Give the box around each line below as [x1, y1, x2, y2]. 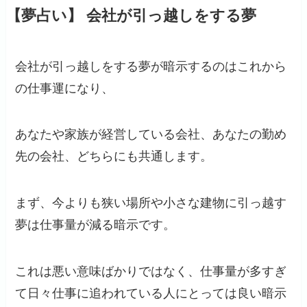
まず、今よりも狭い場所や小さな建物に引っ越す [15, 196, 287, 210]
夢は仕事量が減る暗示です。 [15, 218, 176, 232]
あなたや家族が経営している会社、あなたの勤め [15, 127, 287, 142]
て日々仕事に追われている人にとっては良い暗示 [15, 286, 287, 301]
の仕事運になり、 [15, 81, 114, 95]
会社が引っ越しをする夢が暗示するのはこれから [15, 59, 287, 73]
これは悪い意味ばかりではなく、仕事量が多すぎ [15, 265, 287, 279]
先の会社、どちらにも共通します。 [15, 149, 213, 164]
